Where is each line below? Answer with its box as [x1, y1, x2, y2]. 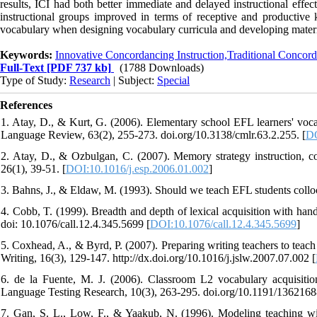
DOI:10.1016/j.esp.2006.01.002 [66, 162, 209, 175]
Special [157, 74, 190, 86]
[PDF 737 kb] [44, 61, 111, 74]
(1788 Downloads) [120, 61, 204, 74]
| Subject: [110, 74, 157, 86]
